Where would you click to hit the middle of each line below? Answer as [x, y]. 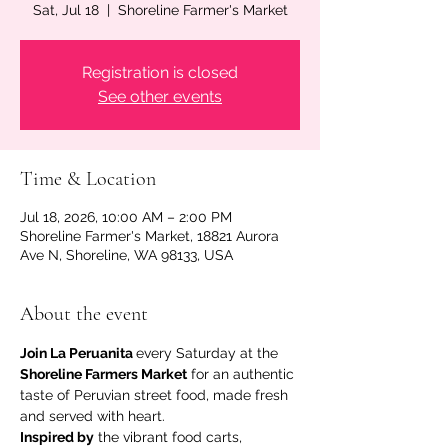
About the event [84, 313]
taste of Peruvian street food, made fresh [156, 394]
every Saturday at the [209, 352]
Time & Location [88, 178]
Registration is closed [160, 72]
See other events [160, 96]
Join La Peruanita [78, 352]
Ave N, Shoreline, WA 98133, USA [126, 254]
